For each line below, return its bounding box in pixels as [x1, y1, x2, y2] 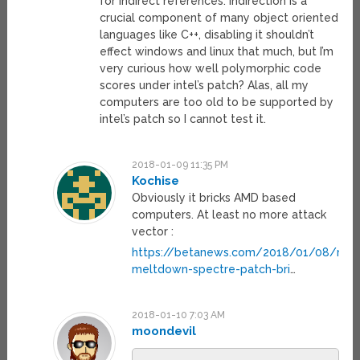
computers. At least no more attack [131, 208, 326, 222]
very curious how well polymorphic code [100, 62, 322, 76]
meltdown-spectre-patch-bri [131, 263, 290, 276]
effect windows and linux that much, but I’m [100, 45, 334, 59]
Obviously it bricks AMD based [131, 191, 296, 205]
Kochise [131, 174, 179, 189]
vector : [131, 225, 174, 239]
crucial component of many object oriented [100, 11, 339, 25]
